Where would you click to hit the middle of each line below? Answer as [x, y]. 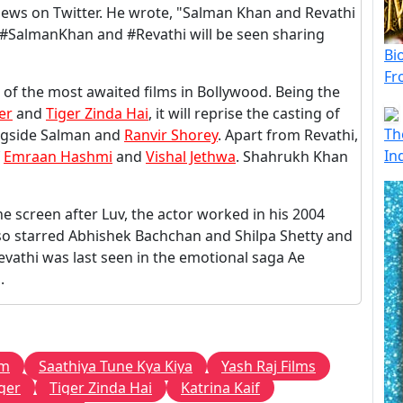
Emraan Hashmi [58, 157]
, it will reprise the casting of [244, 113]
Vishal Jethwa [191, 157]
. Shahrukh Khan [292, 157]
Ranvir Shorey [171, 135]
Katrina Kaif [220, 388]
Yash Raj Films [269, 366]
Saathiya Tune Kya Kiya [116, 366]
